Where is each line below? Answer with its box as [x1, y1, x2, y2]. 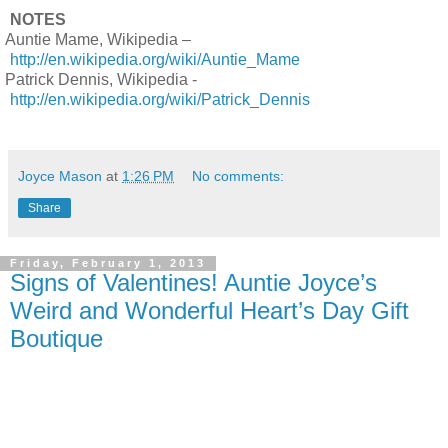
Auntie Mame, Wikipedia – [5, 31, 191, 49]
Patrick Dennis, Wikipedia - [5, 71, 197, 89]
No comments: [192, 168, 285, 185]
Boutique [10, 325, 103, 353]
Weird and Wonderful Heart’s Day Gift [10, 297, 409, 325]
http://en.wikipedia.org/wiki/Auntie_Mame [10, 51, 300, 69]
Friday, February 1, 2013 [10, 257, 206, 270]
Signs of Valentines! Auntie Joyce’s [10, 269, 377, 297]
